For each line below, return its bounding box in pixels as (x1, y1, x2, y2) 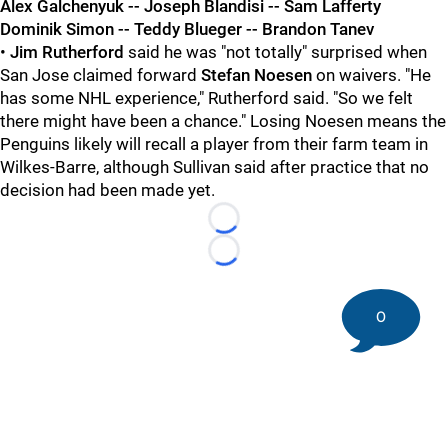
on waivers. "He (312, 65, 431, 85)
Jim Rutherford (10, 42, 124, 62)
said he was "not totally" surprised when (124, 42, 427, 62)
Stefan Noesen (201, 65, 312, 85)
